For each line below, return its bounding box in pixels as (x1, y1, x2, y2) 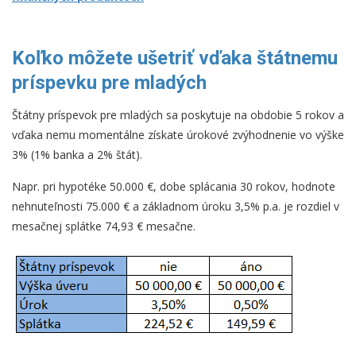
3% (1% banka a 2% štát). (12, 147, 142, 163)
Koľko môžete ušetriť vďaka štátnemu (12, 47, 338, 70)
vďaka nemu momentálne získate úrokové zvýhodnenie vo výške (12, 127, 344, 143)
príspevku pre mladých (12, 72, 207, 95)
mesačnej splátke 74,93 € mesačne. (12, 219, 195, 234)
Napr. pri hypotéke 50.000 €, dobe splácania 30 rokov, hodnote (12, 179, 335, 195)
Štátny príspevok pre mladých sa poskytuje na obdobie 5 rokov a (12, 107, 344, 123)
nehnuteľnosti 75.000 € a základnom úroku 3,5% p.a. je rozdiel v (12, 199, 339, 215)
